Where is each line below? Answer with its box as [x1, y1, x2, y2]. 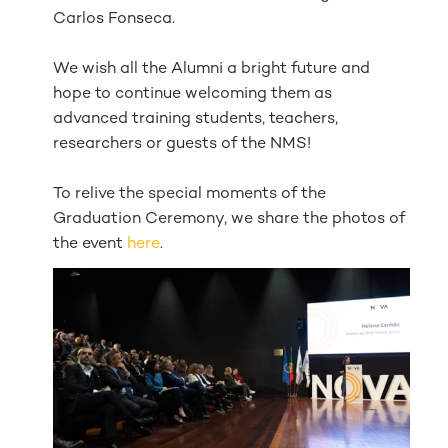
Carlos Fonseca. [53, 10, 176, 28]
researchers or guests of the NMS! [53, 135, 312, 153]
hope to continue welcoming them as [53, 85, 333, 103]
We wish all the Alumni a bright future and [53, 60, 371, 78]
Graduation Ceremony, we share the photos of [53, 210, 406, 228]
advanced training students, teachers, [53, 110, 339, 128]
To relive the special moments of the [53, 185, 327, 203]
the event [53, 235, 128, 253]
